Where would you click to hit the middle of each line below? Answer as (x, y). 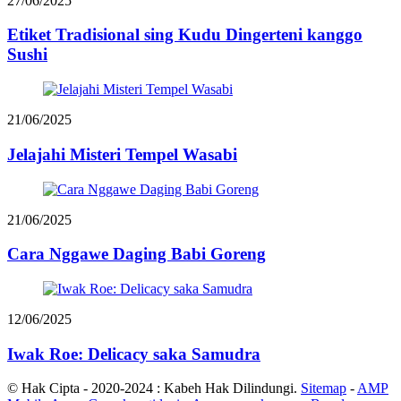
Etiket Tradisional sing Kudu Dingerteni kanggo (185, 35)
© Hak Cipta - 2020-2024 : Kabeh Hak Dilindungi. (152, 388)
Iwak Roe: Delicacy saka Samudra (134, 354)
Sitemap (324, 388)
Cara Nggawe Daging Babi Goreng (137, 254)
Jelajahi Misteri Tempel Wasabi (122, 154)
